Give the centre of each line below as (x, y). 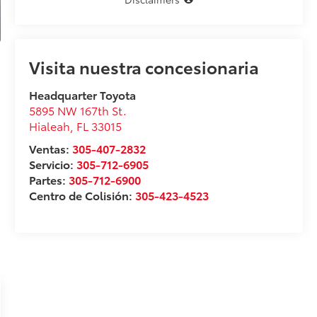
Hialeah (49, 126)
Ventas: (50, 149)
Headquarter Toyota (82, 95)
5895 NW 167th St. (77, 110)
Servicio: (52, 164)
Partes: (48, 180)
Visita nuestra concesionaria (144, 67)
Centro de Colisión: (82, 195)
